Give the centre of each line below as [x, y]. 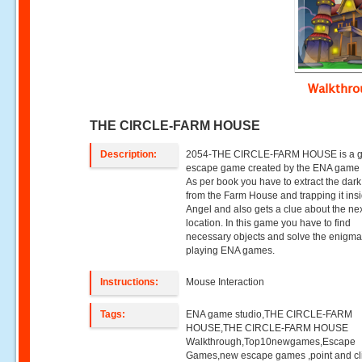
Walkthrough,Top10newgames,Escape [271, 342]
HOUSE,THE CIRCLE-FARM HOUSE [267, 328]
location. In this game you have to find [269, 223]
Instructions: [130, 282]
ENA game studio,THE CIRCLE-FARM [269, 314]
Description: [129, 154]
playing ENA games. [231, 250]
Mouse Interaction [225, 282]
